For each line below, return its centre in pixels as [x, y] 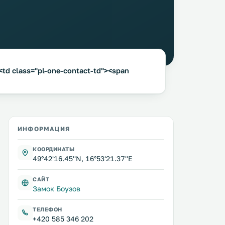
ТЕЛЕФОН [47, 209]
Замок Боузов [57, 189]
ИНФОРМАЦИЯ [44, 129]
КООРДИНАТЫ [54, 149]
